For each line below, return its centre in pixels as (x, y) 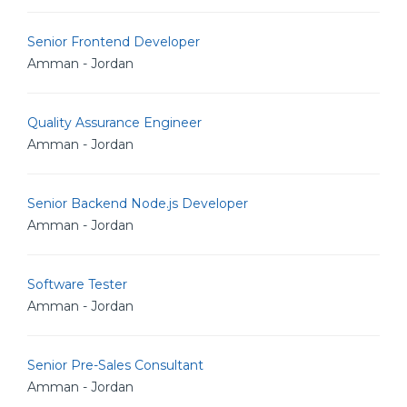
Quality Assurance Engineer (114, 123)
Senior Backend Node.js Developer (138, 203)
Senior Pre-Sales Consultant (115, 365)
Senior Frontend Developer (114, 42)
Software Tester (77, 284)
